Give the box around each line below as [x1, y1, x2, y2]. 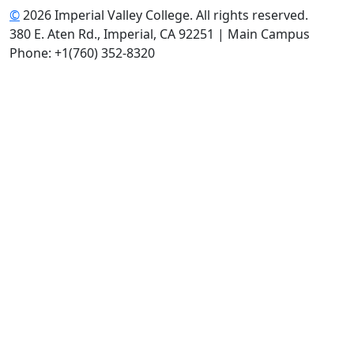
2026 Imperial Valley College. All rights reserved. [20, 6, 308, 24]
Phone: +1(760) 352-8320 [9, 44, 155, 62]
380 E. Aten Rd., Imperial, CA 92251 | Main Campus [9, 25, 310, 43]
